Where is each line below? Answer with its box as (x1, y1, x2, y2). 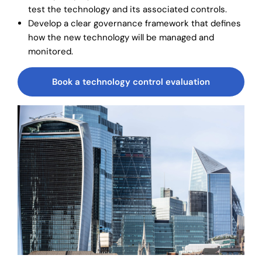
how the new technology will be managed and (28, 31, 214, 43)
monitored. (28, 45, 73, 57)
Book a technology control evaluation (52, 75, 210, 88)
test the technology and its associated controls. (28, 3, 227, 15)
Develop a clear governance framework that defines (28, 17, 241, 29)
